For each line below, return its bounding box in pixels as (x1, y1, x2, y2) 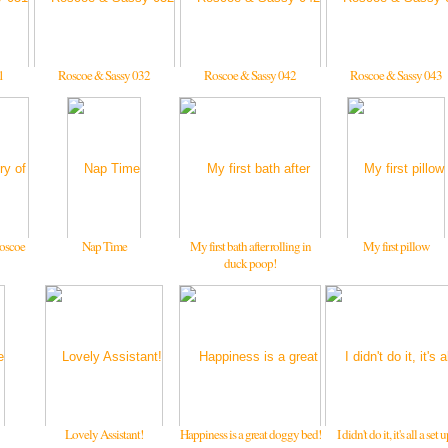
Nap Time (81, 237, 127, 255)
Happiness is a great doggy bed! (179, 425, 321, 443)
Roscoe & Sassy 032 (58, 66, 150, 84)
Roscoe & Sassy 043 (350, 66, 442, 84)
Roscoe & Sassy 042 (204, 66, 296, 84)
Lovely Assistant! (65, 425, 143, 443)
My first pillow (363, 237, 429, 255)
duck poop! (224, 254, 276, 272)
